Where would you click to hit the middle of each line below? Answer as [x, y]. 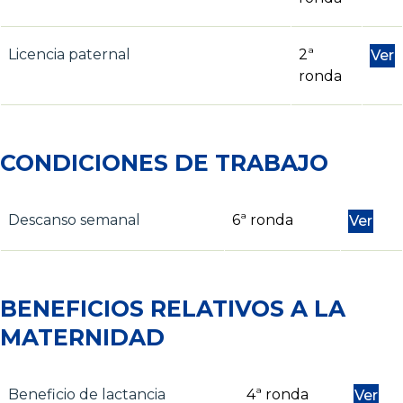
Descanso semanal [74, 219]
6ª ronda [263, 219]
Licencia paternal [69, 54]
